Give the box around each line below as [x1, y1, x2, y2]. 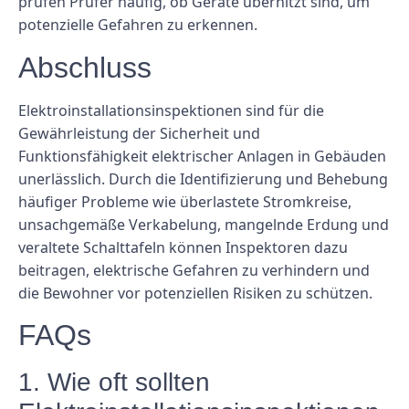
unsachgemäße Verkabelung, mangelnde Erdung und [18, 214, 389, 235]
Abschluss [18, 50, 152, 84]
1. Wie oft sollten [18, 368, 210, 397]
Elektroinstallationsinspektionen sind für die [18, 100, 324, 121]
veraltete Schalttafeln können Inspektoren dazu [18, 236, 348, 257]
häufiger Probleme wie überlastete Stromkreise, [18, 191, 351, 212]
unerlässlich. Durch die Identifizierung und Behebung [18, 168, 388, 189]
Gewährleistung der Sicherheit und [18, 122, 260, 143]
